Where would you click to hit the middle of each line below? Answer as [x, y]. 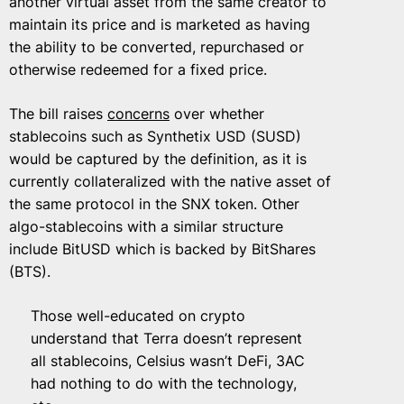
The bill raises [58, 114]
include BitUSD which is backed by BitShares [162, 249]
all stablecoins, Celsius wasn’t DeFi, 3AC [168, 361]
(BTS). [30, 271]
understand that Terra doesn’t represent [166, 338]
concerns [138, 114]
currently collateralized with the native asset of [170, 181]
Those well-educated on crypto [138, 316]
